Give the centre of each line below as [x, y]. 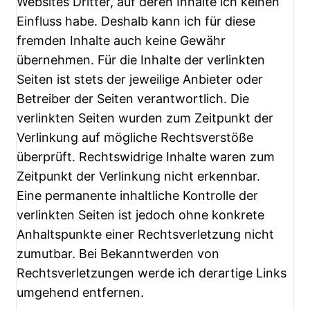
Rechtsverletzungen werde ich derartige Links [152, 273]
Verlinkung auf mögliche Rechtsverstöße [135, 138]
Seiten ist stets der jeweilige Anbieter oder [140, 80]
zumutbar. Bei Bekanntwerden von [118, 254]
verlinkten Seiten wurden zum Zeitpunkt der [145, 118]
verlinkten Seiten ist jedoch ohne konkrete [140, 215]
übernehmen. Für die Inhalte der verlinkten [141, 60]
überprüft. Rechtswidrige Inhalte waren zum [146, 157]
